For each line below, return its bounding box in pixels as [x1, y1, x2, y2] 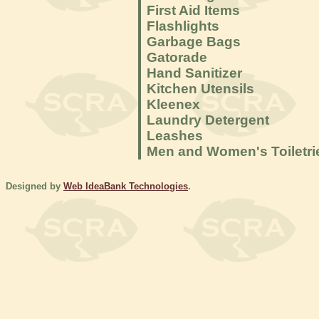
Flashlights [147, 19, 219, 33]
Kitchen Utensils [147, 81, 254, 96]
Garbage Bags [147, 34, 241, 49]
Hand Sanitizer [147, 66, 242, 80]
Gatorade [147, 50, 207, 65]
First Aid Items [147, 3, 240, 18]
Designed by [6, 181, 63, 192]
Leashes [147, 128, 203, 143]
